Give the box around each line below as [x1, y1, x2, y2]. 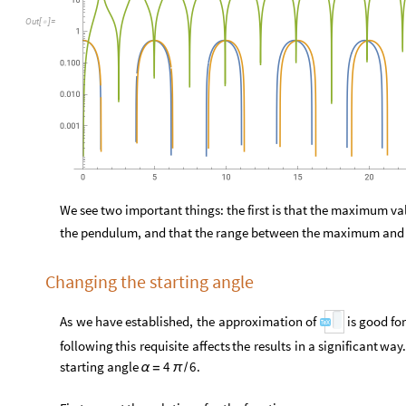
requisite [139, 338, 188, 356]
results [254, 338, 291, 356]
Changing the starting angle [45, 272, 254, 295]
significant [317, 338, 378, 356]
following [60, 338, 113, 356]
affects [191, 338, 230, 356]
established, [124, 314, 193, 333]
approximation [217, 314, 303, 333]
